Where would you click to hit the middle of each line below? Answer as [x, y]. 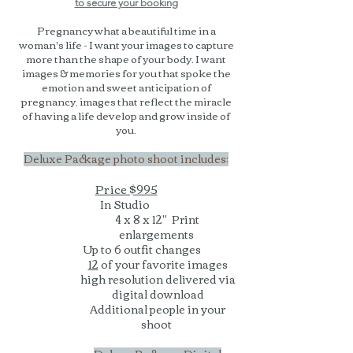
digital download [158, 294]
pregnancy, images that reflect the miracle [126, 101]
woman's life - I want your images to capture [126, 44]
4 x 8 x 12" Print [158, 219]
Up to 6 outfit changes [142, 249]
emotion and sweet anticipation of [126, 87]
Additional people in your [158, 309]
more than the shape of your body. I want [126, 58]
